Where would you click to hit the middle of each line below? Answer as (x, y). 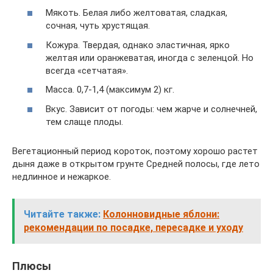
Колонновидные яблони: (161, 214)
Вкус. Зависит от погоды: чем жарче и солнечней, (151, 109)
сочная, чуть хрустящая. (98, 26)
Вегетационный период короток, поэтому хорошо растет (135, 151)
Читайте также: (62, 214)
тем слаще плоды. (84, 122)
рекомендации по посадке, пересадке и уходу (133, 227)
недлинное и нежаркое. (62, 176)
